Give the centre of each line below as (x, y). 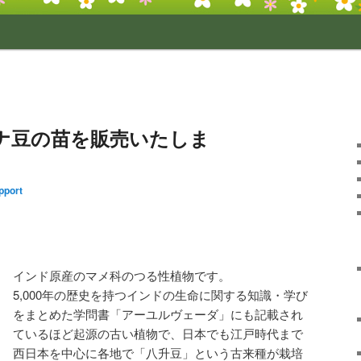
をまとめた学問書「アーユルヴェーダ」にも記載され (158, 314)
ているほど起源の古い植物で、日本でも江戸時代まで (158, 333)
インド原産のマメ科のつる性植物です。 (122, 275)
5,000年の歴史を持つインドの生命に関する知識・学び (160, 295)
